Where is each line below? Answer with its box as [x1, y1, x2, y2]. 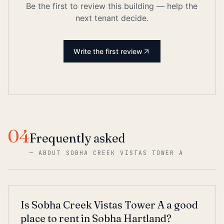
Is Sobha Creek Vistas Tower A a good [20, 198, 198, 211]
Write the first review [73, 47, 142, 55]
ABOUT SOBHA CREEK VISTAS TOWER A [38, 149, 184, 156]
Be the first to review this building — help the [26, 1, 198, 11]
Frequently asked [29, 131, 125, 145]
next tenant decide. [75, 13, 148, 23]
